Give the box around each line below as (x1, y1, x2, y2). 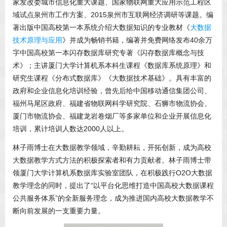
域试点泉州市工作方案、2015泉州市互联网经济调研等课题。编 (13, 11, 213, 19)
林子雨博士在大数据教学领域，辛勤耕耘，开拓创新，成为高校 (13, 143, 211, 152)
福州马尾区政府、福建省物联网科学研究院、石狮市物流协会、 (13, 99, 211, 108)
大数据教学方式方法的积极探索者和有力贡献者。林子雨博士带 (13, 156, 211, 165)
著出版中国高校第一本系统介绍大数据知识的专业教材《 (13, 23, 190, 32)
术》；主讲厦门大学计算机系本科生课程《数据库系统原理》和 (13, 61, 211, 70)
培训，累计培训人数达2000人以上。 (13, 125, 128, 133)
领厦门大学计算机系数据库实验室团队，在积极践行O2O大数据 (13, 169, 212, 177)
